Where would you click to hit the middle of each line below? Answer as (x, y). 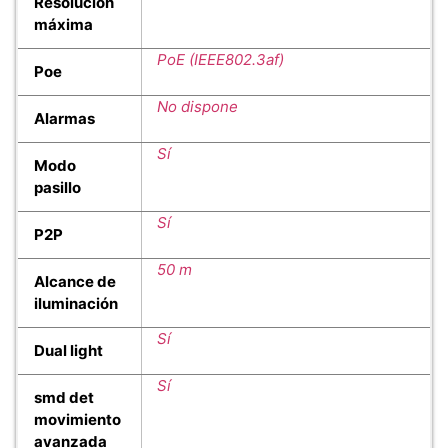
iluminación (76, 304)
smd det (64, 398)
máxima (63, 25)
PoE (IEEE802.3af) (220, 60)
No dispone (197, 107)
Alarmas (64, 119)
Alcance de (75, 282)
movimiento (77, 420)
